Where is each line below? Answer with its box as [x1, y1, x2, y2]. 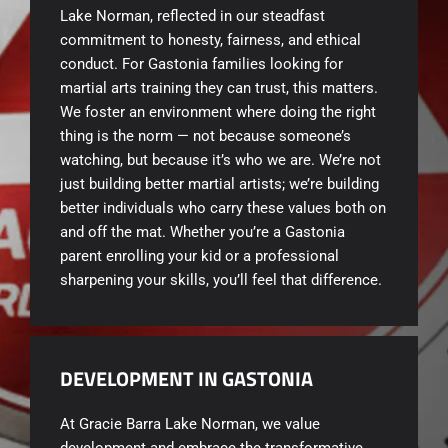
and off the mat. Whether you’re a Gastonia [60, 223, 345, 242]
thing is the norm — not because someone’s [60, 127, 351, 146]
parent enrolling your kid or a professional [60, 247, 339, 266]
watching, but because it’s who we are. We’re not [60, 151, 381, 170]
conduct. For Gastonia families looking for [60, 55, 343, 74]
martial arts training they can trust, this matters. [60, 79, 378, 98]
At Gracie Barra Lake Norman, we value [60, 414, 320, 433]
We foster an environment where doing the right [60, 103, 376, 122]
